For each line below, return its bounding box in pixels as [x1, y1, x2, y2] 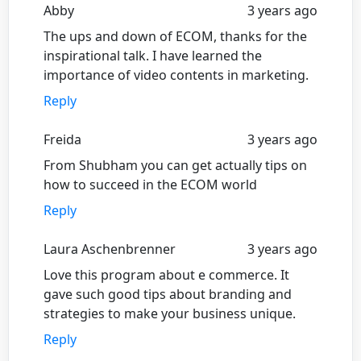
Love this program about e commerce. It [44, 265, 289, 284]
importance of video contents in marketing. [44, 65, 309, 84]
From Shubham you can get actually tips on [44, 156, 307, 174]
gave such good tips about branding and [44, 284, 292, 303]
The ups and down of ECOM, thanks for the [44, 27, 307, 45]
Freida [44, 130, 81, 148]
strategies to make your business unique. [44, 304, 296, 322]
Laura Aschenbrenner [44, 239, 176, 258]
